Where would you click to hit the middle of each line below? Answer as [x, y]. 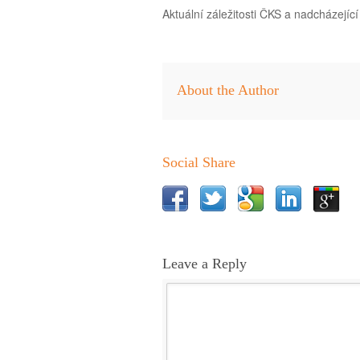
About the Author [228, 90]
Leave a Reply [205, 264]
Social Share [199, 162]
